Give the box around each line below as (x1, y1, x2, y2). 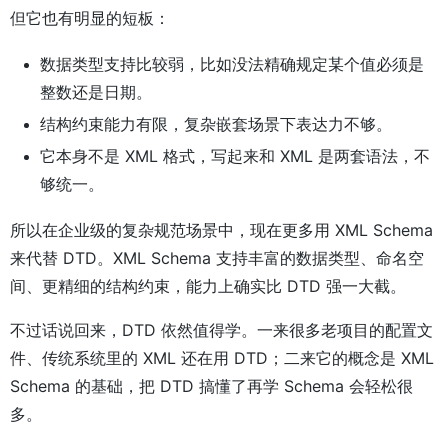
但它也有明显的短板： (10, 8, 170, 29)
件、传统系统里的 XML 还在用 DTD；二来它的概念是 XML (10, 348, 434, 369)
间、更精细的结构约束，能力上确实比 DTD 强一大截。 (10, 276, 406, 297)
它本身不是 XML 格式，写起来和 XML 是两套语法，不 (40, 146, 430, 167)
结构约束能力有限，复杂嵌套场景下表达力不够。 (40, 114, 392, 135)
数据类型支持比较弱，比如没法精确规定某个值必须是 (40, 54, 424, 75)
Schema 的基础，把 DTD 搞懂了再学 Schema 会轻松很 (10, 376, 413, 397)
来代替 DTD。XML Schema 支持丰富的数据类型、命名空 (10, 248, 424, 269)
